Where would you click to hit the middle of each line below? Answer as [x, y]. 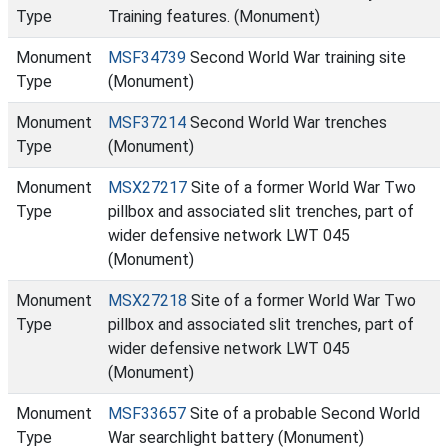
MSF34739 [147, 57]
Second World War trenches [286, 122]
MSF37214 [147, 122]
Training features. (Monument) [214, 16]
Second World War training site [296, 57]
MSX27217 [147, 187]
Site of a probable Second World [303, 413]
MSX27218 [147, 300]
